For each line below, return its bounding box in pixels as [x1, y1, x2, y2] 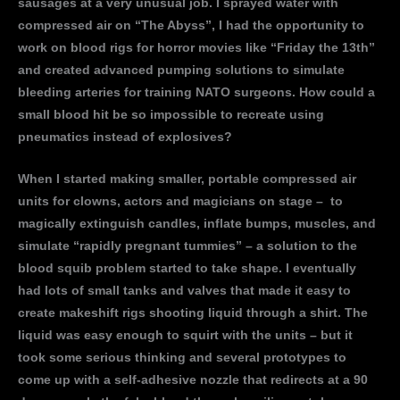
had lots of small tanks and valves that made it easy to [18, 283, 351, 297]
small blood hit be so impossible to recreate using [18, 107, 324, 121]
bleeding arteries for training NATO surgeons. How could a [18, 85, 375, 99]
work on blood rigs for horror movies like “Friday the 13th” [18, 40, 375, 54]
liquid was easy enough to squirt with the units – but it [18, 328, 353, 342]
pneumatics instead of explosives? [18, 129, 232, 144]
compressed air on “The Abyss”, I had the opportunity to [18, 18, 364, 32]
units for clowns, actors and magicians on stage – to [18, 194, 343, 208]
